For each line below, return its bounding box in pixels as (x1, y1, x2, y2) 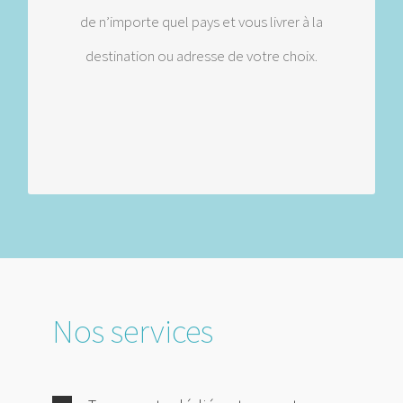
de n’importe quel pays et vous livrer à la (80, 12, 323, 32)
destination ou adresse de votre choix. (85, 46, 318, 67)
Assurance (170, 72, 233, 93)
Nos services (52, 309, 214, 352)
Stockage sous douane (131, 20, 272, 40)
